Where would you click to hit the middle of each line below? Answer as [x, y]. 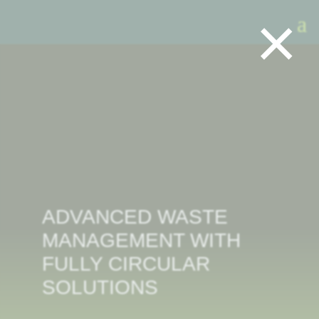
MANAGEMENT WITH [141, 240]
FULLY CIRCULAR [126, 264]
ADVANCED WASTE [135, 217]
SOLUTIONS [100, 287]
